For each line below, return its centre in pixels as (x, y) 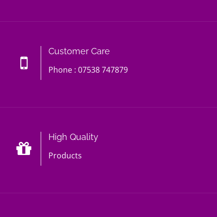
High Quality (73, 137)
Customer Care (79, 51)
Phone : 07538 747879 (88, 70)
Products (65, 156)
